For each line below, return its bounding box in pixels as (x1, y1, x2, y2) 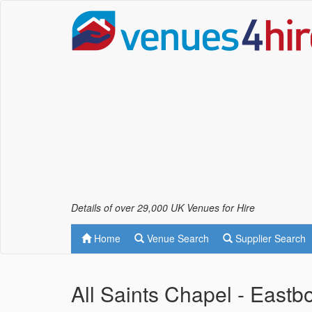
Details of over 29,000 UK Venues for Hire (71, 201, 255, 214)
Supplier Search (233, 231, 306, 245)
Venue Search (144, 231, 209, 245)
